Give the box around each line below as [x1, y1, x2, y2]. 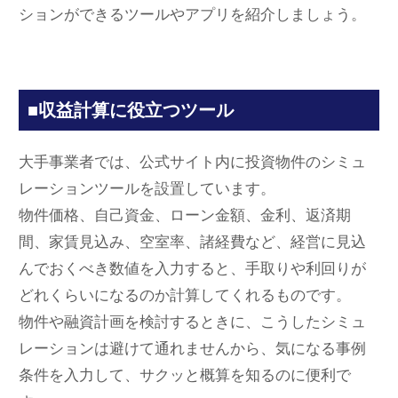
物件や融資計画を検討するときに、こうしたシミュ [19, 311, 367, 332]
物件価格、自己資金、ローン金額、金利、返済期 [19, 204, 352, 226]
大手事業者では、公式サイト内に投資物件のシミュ [19, 151, 367, 172]
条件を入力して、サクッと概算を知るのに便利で [19, 364, 352, 386]
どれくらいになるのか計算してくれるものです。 [19, 284, 352, 306]
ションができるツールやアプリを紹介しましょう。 [19, 4, 367, 25]
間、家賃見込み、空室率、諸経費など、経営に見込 [19, 231, 367, 252]
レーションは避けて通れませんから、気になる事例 [19, 338, 367, 359]
